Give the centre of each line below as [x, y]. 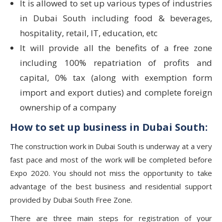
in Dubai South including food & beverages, [116, 18]
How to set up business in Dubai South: [109, 127]
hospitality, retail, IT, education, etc [89, 33]
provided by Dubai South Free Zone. [71, 199]
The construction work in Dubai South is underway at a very [111, 146]
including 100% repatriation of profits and [116, 62]
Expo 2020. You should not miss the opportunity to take [111, 173]
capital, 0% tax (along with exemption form [116, 77]
